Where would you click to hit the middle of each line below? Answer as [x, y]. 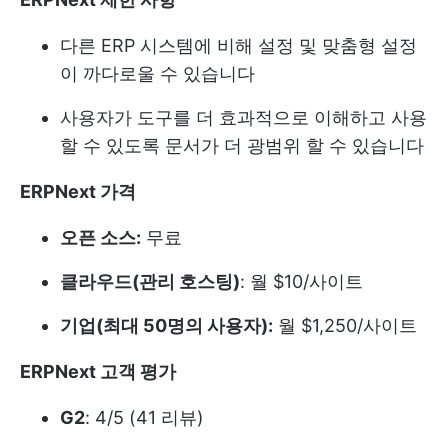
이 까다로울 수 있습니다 [157, 74]
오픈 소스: [100, 238]
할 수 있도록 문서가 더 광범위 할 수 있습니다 [242, 146]
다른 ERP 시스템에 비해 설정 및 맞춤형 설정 [238, 46]
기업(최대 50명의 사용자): [166, 326]
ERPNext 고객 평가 [98, 372]
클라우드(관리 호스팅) [150, 282]
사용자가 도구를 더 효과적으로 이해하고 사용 [243, 118]
